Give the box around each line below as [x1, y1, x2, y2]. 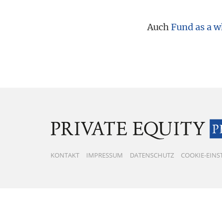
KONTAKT [51, 150, 79, 160]
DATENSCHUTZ [130, 150, 174, 160]
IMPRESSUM [86, 150, 123, 160]
